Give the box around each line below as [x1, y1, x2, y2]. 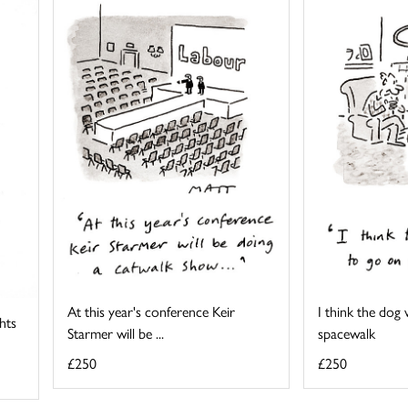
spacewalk [317, 322, 375, 344]
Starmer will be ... [67, 322, 165, 344]
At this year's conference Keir [67, 301, 236, 322]
